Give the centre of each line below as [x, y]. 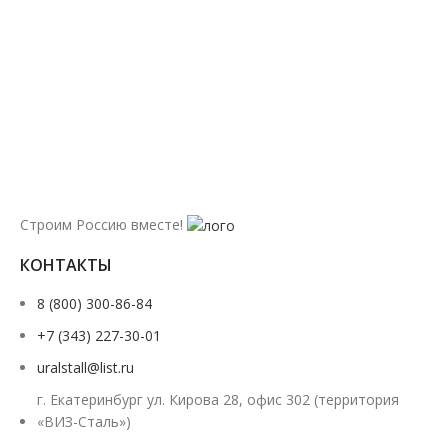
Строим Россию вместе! [104, 224]
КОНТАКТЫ [66, 265]
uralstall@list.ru [86, 368]
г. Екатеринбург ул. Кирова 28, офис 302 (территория [218, 400]
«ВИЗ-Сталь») [84, 422]
